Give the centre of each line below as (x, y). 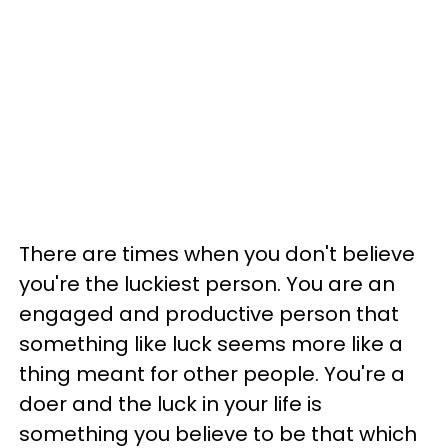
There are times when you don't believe (217, 254)
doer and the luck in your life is (170, 404)
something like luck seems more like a (211, 344)
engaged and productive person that (209, 314)
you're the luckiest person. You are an (207, 284)
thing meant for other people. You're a (212, 374)
